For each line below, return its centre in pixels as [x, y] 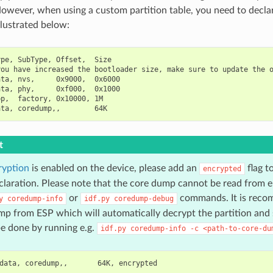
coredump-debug [144, 198]
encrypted [222, 168]
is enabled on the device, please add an [114, 168]
